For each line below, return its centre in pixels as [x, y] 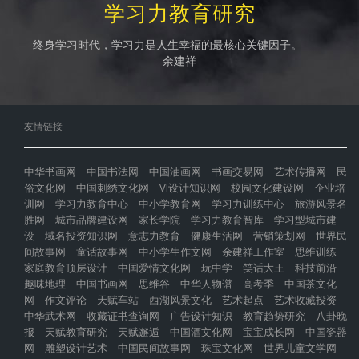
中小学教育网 [170, 204]
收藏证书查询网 [123, 316]
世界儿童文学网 [300, 348]
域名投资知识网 [81, 236]
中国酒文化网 [201, 332]
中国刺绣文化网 [113, 188]
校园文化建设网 [267, 188]
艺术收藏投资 [305, 300]
